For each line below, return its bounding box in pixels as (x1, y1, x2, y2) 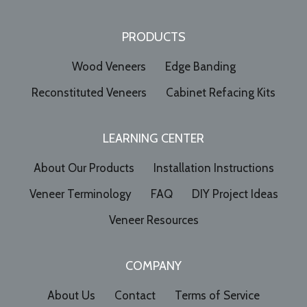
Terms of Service (175, 288, 260, 302)
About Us (47, 288, 95, 302)
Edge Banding (164, 59, 236, 73)
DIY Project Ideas (191, 186, 278, 201)
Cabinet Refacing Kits (166, 85, 275, 99)
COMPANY (125, 258, 182, 273)
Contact (114, 288, 156, 302)
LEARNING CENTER (103, 130, 204, 146)
